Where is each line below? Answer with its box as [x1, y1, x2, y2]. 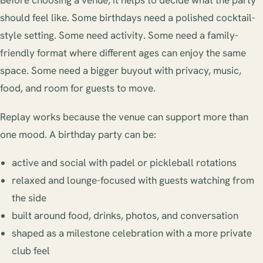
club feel [12, 244, 50, 257]
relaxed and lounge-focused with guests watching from [12, 173, 254, 187]
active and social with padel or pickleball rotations [12, 156, 237, 169]
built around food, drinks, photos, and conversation [12, 208, 238, 222]
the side [12, 191, 46, 204]
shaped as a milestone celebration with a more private [12, 226, 252, 240]
